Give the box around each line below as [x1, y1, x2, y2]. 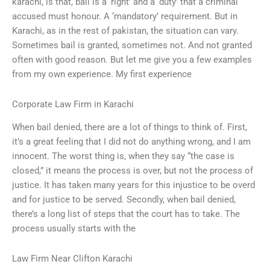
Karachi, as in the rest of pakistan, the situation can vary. [12, 25, 239, 37]
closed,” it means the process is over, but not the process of [12, 165, 253, 177]
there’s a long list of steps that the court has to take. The [12, 209, 240, 220]
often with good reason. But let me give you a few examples [12, 54, 252, 66]
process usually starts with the [12, 223, 136, 234]
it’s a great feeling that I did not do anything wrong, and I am [12, 136, 251, 148]
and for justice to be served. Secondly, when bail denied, [12, 194, 236, 206]
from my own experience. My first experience [12, 69, 192, 80]
